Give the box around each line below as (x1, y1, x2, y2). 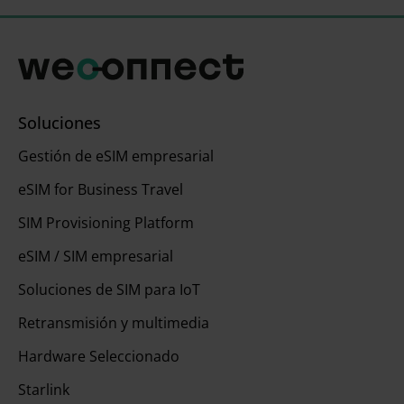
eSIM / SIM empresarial (18, 246, 173, 267)
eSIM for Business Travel (18, 179, 183, 200)
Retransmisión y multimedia (18, 313, 209, 334)
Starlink (18, 380, 69, 400)
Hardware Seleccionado (18, 346, 179, 367)
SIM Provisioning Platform (18, 213, 194, 234)
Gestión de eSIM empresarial (18, 146, 214, 167)
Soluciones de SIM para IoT (18, 280, 200, 300)
